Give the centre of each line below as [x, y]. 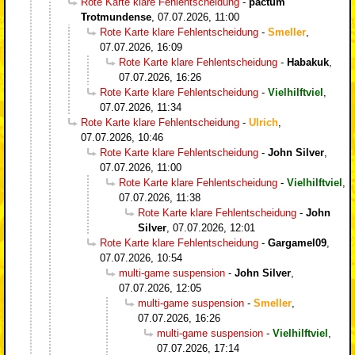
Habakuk [308, 62]
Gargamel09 [297, 242]
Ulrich [263, 122]
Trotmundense [116, 17]
